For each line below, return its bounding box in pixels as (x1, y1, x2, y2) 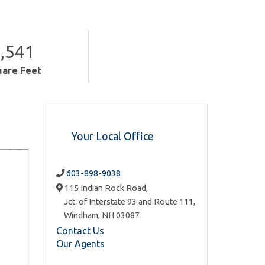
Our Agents (56, 238, 105, 249)
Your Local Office (70, 130, 154, 142)
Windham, (63, 211, 102, 221)
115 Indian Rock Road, (62, 183, 148, 193)
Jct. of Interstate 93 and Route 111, (63, 197, 195, 207)
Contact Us (56, 225, 104, 236)
